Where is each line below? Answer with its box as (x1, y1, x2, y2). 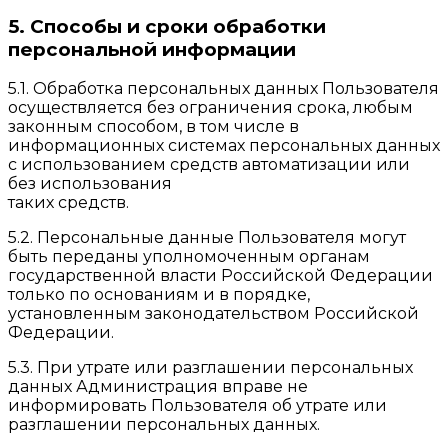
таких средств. (8, 193, 129, 213)
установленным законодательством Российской (8, 304, 419, 324)
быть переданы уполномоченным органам (8, 247, 370, 267)
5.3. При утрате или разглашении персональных (8, 358, 413, 378)
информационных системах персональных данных (8, 136, 440, 156)
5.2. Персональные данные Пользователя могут (8, 228, 406, 248)
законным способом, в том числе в (8, 117, 299, 137)
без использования (8, 174, 172, 194)
